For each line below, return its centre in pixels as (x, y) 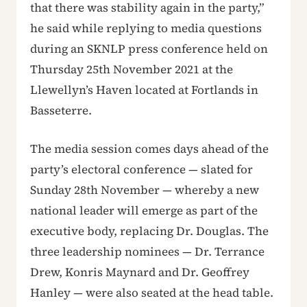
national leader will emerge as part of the (144, 210)
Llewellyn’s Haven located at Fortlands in (144, 90)
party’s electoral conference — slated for (142, 169)
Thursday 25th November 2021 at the (132, 69)
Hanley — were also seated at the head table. (152, 293)
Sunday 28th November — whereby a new (145, 190)
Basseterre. (61, 110)
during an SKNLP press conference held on (149, 49)
